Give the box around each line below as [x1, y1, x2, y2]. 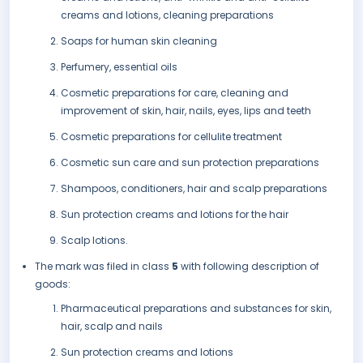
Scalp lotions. [61, 233, 128, 248]
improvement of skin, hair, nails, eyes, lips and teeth [61, 104, 311, 118]
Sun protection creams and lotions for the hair [61, 207, 288, 222]
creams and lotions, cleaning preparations [61, 8, 274, 23]
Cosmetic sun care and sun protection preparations [61, 156, 319, 170]
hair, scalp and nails [61, 319, 163, 334]
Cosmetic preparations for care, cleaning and [61, 86, 288, 100]
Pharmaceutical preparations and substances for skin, [61, 301, 331, 316]
